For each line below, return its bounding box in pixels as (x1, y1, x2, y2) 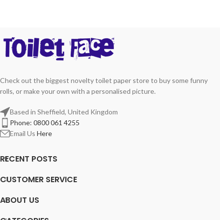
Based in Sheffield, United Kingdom (10, 107, 118, 116)
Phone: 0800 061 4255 (10, 118, 80, 127)
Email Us (10, 129, 37, 137)
